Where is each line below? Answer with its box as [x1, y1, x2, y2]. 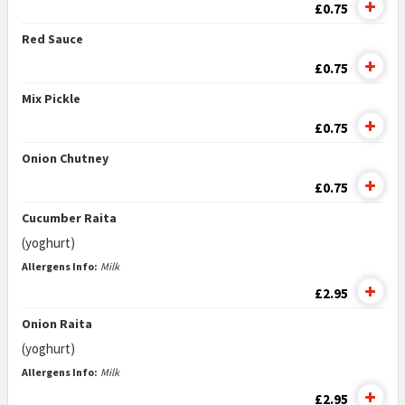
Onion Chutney [21, 150, 108, 166]
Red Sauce [21, 31, 83, 47]
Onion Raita [21, 316, 92, 332]
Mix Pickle [21, 90, 80, 107]
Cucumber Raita [21, 210, 117, 226]
